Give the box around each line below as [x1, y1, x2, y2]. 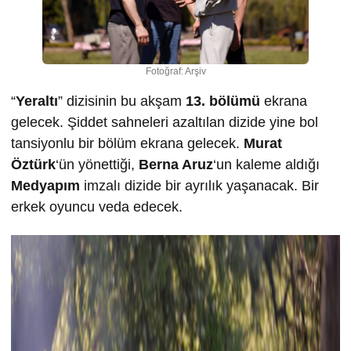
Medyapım [11, 177, 80, 194]
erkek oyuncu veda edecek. [11, 198, 183, 215]
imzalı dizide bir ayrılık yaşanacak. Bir [80, 177, 319, 194]
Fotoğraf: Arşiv [145, 65, 206, 77]
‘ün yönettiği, [56, 156, 139, 172]
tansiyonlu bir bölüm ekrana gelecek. [11, 135, 244, 151]
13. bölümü [186, 92, 264, 109]
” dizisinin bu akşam [58, 92, 186, 109]
